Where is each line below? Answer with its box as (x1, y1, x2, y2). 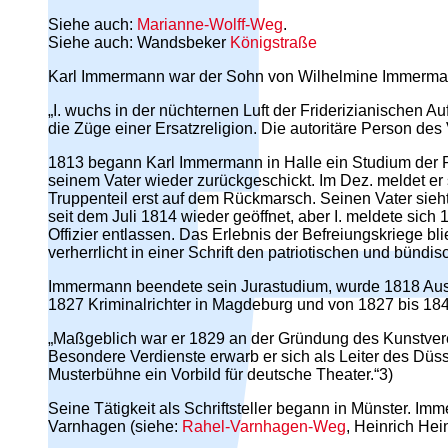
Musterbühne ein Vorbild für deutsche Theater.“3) (48, 365, 393, 383)
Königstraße (230, 33, 317, 51)
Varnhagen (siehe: (48, 417, 182, 435)
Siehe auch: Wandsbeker (48, 33, 230, 51)
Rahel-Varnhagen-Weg (182, 417, 346, 435)
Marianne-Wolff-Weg (137, 15, 283, 33)
